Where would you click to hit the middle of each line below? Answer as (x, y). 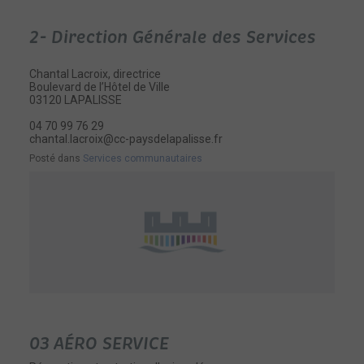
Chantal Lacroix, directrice (95, 74)
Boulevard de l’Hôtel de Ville (100, 87)
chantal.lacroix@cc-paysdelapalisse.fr (126, 139)
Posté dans (56, 158)
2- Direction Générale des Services (173, 37)
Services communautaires (143, 158)
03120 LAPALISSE (76, 100)
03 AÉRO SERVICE (100, 344)
